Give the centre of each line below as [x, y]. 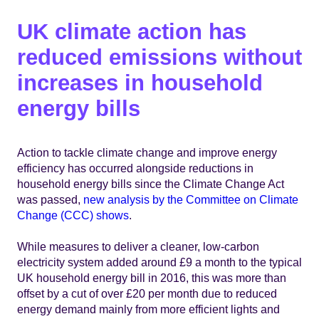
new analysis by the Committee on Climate [191, 199]
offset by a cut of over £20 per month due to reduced [147, 293]
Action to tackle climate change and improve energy [147, 152]
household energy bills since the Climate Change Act [151, 183]
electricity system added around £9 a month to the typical [159, 262]
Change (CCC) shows [73, 215]
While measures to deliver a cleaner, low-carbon [138, 246]
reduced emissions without [159, 57]
